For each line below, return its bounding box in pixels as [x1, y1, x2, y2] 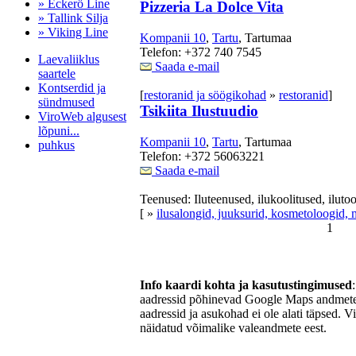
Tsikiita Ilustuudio [140, 102, 258, 119]
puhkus [38, 138, 75, 152]
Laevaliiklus [38, 52, 99, 66]
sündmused [38, 95, 95, 109]
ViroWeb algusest [38, 110, 126, 123]
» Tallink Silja [38, 11, 108, 25]
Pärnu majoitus [6, 194, 81, 207]
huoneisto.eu [6, 208, 70, 222]
